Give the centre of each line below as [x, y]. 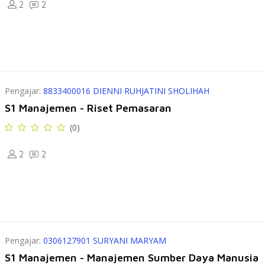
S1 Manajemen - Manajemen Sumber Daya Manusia [132, 258]
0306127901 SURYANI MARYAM [105, 240]
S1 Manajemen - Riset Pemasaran [88, 108]
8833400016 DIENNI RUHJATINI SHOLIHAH [127, 91]
